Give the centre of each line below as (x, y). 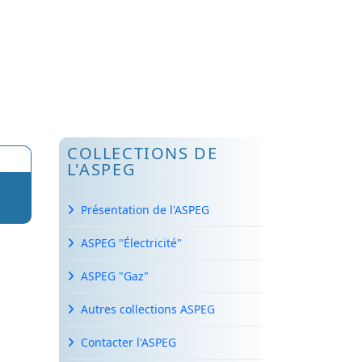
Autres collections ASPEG (148, 309)
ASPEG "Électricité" (131, 243)
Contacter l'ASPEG (128, 342)
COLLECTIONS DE (143, 153)
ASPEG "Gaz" (115, 276)
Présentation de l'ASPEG (145, 210)
